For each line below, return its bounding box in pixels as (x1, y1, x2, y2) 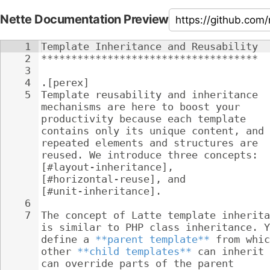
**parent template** (95, 233, 210, 245)
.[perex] (41, 77, 89, 89)
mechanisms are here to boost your (41, 101, 246, 113)
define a (41, 233, 95, 245)
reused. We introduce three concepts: (41, 149, 264, 161)
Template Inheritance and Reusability (41, 40, 258, 52)
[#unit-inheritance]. (41, 185, 162, 197)
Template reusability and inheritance (41, 89, 264, 101)
